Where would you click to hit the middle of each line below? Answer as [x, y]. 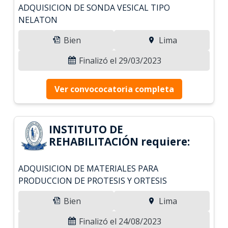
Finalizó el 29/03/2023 [119, 60]
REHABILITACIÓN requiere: [120, 141]
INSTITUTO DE [86, 129]
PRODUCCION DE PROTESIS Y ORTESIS [93, 180]
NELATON [38, 20]
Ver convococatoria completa [114, 89]
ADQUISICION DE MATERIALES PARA [89, 168]
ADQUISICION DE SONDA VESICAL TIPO [94, 7]
